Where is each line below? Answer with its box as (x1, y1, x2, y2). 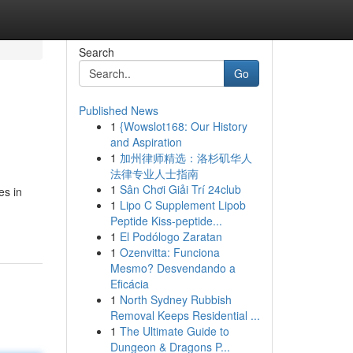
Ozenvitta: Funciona (119, 244, 220, 260)
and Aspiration (110, 134, 182, 150)
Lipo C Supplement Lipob (119, 197, 246, 213)
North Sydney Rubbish (119, 292, 232, 307)
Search (78, 44, 114, 60)
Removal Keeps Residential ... (110, 307, 260, 323)
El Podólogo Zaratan (119, 229, 222, 244)
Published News (78, 102, 158, 118)
